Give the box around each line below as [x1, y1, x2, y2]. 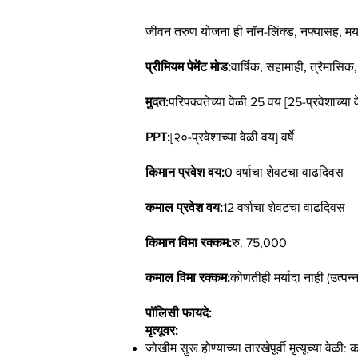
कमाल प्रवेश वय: [145, 201, 223, 214]
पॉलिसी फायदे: [145, 306, 212, 320]
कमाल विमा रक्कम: [145, 271, 230, 284]
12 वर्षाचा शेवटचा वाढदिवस [223, 201, 345, 214]
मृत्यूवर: [145, 324, 178, 337]
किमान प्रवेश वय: [145, 165, 225, 179]
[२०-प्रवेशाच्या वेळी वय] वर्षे [170, 130, 294, 144]
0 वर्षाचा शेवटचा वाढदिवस [225, 165, 344, 179]
